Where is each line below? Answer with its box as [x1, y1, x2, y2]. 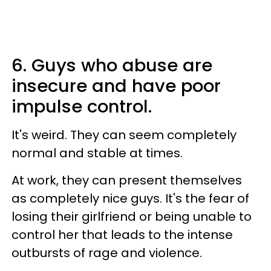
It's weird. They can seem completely [11, 126, 237, 143]
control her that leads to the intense [11, 226, 233, 243]
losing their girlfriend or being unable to [11, 207, 252, 225]
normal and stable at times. [11, 144, 183, 162]
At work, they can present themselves [11, 171, 242, 189]
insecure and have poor [11, 73, 221, 98]
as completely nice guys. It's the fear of [11, 189, 249, 207]
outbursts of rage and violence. [11, 244, 202, 261]
